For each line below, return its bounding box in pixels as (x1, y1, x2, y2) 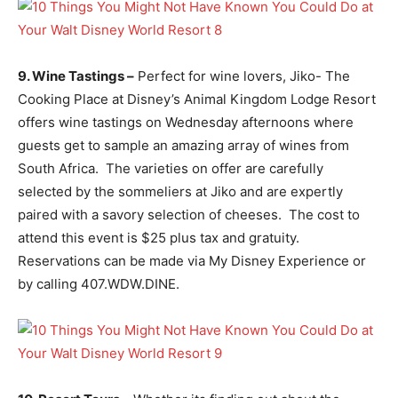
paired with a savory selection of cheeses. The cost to (18, 205, 360, 223)
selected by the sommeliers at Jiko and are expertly (18, 182, 343, 200)
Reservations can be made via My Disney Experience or (18, 251, 366, 269)
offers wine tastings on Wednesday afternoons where (18, 113, 354, 131)
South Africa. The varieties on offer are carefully (18, 159, 323, 177)
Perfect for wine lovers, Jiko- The (134, 67, 350, 84)
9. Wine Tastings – (18, 67, 134, 84)
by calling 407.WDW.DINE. (18, 275, 179, 292)
